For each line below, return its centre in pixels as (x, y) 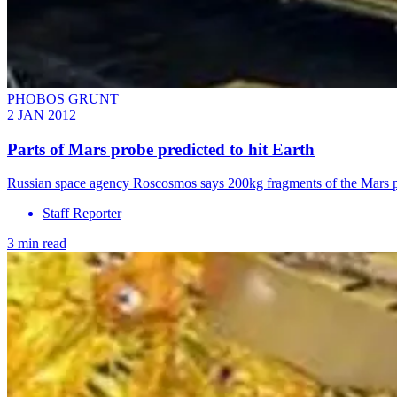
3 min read (37, 244)
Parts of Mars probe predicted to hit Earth (161, 149)
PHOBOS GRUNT (63, 98)
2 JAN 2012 (42, 114)
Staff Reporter (82, 214)
